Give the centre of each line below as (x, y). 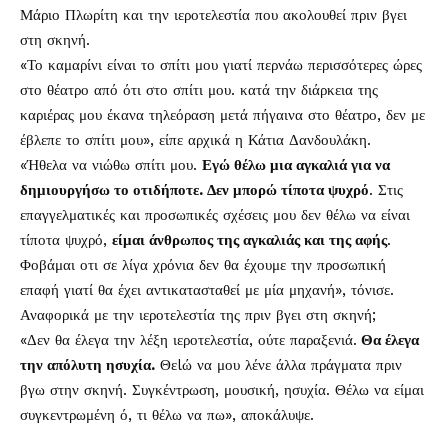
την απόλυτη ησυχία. (87, 365)
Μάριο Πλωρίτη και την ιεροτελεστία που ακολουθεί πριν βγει (213, 15)
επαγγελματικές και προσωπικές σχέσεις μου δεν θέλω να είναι (215, 215)
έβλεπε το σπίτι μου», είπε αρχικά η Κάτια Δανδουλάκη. (195, 140)
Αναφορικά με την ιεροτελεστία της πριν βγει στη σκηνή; (198, 315)
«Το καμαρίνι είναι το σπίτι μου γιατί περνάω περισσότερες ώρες (221, 65)
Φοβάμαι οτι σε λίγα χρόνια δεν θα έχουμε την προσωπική (203, 265)
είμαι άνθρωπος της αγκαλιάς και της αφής (249, 240)
